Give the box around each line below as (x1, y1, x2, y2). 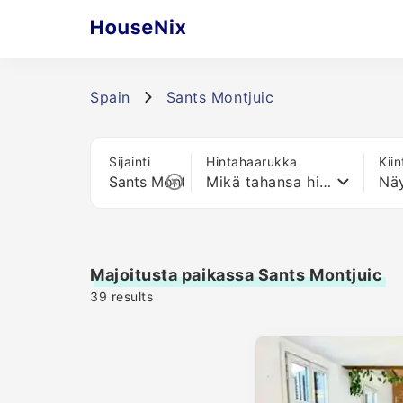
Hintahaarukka (206, 154, 299, 169)
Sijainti (109, 154, 151, 169)
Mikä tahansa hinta (319, 173, 332, 191)
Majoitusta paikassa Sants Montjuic (90, 265, 383, 284)
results (107, 289, 154, 304)
